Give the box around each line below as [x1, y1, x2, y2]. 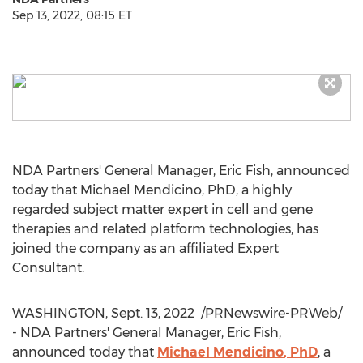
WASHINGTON [12, 305, 105, 321]
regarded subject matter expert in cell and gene [12, 202, 313, 217]
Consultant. [12, 260, 84, 275]
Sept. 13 [111, 305, 158, 321]
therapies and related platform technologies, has [12, 221, 318, 237]
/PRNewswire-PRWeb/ [198, 305, 342, 321]
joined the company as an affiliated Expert [12, 241, 279, 256]
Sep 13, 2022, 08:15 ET [12, 8, 132, 23]
